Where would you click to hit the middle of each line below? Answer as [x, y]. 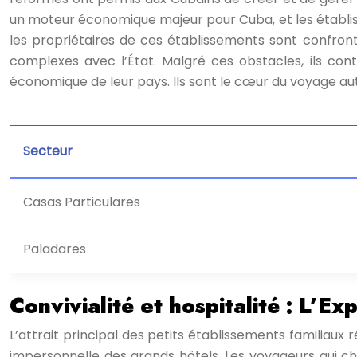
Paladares [55, 249]
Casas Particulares [82, 202]
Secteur [48, 151]
